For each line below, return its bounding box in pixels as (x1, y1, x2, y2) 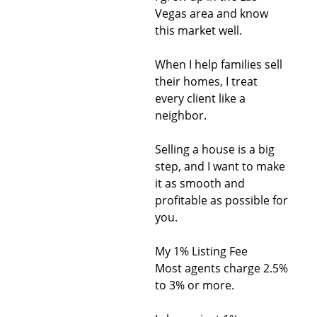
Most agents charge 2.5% (154, 260, 288, 276)
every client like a (154, 91, 246, 106)
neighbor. (154, 108, 207, 123)
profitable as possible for (154, 192, 288, 208)
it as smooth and (154, 175, 245, 191)
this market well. (154, 23, 242, 38)
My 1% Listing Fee (154, 243, 248, 259)
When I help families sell (154, 57, 282, 72)
